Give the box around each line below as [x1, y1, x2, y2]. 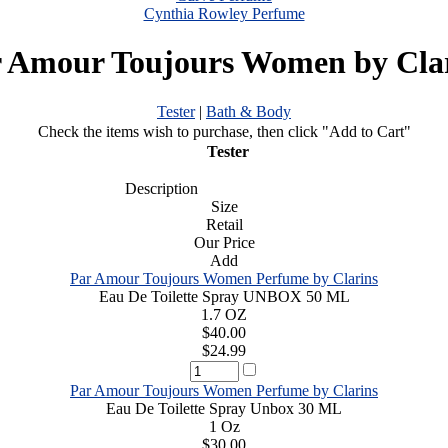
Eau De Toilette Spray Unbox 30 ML [106, 399, 342, 417]
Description [112, 179, 198, 197]
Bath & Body [206, 102, 291, 120]
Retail [205, 215, 243, 233]
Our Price [193, 233, 255, 251]
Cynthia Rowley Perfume [143, 5, 305, 22]
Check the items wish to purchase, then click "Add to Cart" [37, 122, 411, 140]
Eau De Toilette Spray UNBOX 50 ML [98, 287, 350, 305]
